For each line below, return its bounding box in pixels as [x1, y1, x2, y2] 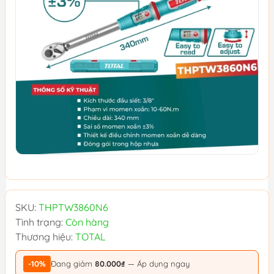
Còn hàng [65, 216, 109, 228]
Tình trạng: [15, 216, 65, 228]
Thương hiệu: [15, 231, 75, 243]
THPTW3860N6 [39, 201, 108, 213]
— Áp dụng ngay [125, 259, 190, 268]
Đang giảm [51, 259, 95, 268]
